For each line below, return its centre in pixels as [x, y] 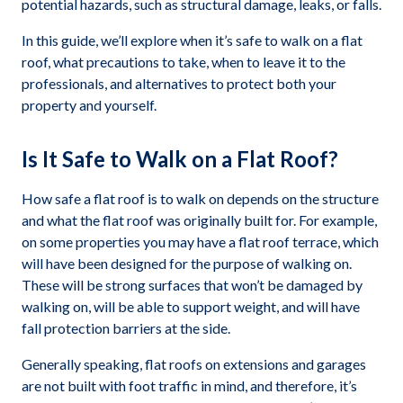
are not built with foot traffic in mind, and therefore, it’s [189, 385]
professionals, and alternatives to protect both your [179, 83]
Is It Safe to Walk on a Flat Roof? [180, 159]
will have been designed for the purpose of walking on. [187, 263]
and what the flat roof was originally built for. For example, [199, 220]
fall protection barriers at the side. [126, 328]
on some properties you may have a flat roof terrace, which [200, 242]
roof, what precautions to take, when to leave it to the [184, 62]
